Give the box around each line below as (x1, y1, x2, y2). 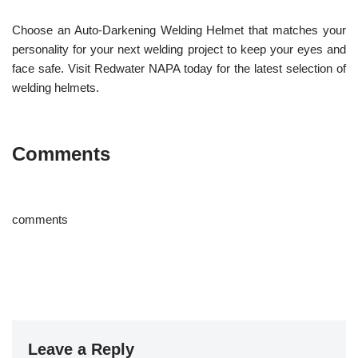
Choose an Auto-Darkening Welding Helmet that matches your (12, 23, 346, 37)
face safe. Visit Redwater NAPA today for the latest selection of (12, 62, 346, 75)
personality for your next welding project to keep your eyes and (12, 42, 346, 56)
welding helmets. (12, 81, 99, 94)
